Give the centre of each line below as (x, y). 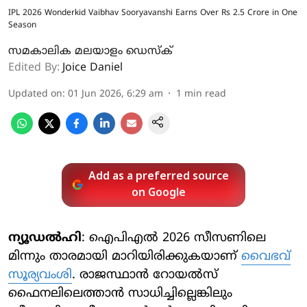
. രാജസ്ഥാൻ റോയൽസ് (145, 275)
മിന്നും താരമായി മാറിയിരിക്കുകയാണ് (125, 256)
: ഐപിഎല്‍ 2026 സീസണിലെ (174, 238)
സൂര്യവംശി (40, 275)
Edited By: (34, 67)
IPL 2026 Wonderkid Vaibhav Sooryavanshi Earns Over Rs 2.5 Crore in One (153, 13)
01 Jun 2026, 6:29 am (115, 94)
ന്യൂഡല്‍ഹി (45, 238)
